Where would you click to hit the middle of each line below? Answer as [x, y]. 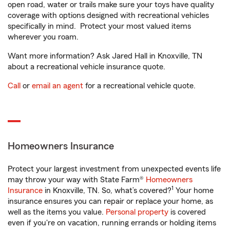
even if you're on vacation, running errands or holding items [112, 223]
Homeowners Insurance [61, 146]
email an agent [57, 86]
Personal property [137, 212]
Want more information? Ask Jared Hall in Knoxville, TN [105, 56]
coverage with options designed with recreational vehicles [108, 15]
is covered [187, 212]
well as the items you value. [57, 212]
